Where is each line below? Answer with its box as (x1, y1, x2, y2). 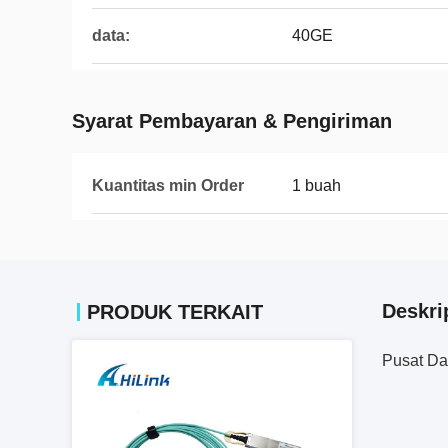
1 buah (292, 177, 341, 194)
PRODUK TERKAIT (87, 301, 263, 323)
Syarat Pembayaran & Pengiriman (72, 110, 392, 132)
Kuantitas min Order (92, 177, 244, 194)
